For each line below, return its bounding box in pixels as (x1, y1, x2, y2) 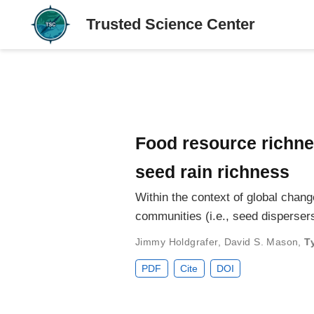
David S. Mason (224, 235, 299, 247)
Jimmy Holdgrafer (135, 235, 218, 247)
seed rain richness (135, 161, 289, 182)
